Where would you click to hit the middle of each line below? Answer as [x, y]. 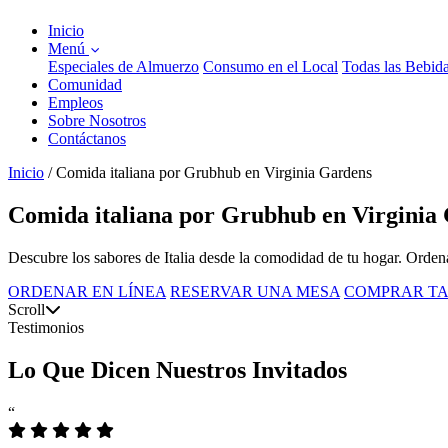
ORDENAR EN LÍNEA [87, 291]
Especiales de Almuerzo [123, 66]
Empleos [75, 102]
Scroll [26, 309]
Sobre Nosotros [97, 120]
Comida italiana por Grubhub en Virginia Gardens [214, 172]
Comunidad [85, 84]
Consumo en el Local [270, 66]
